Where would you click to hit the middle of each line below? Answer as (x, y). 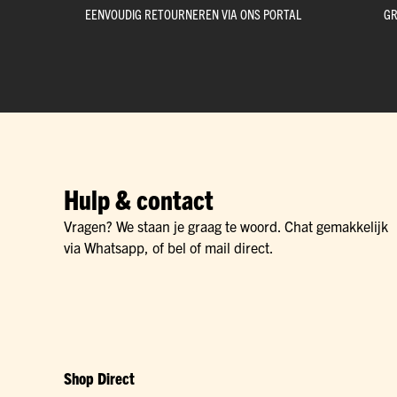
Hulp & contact (139, 199)
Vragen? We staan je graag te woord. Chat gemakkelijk (226, 226)
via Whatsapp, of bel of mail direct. (169, 248)
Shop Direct (99, 378)
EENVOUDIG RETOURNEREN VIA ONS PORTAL (193, 14)
